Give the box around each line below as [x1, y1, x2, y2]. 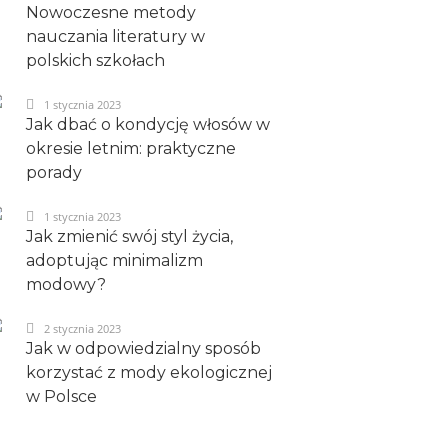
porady [26, 163, 82, 182]
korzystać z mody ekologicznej [26, 363, 272, 382]
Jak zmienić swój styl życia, [26, 227, 233, 246]
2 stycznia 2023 [41, 321, 121, 336]
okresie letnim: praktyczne [26, 139, 236, 158]
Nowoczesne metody [26, 3, 196, 22]
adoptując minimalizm [26, 251, 203, 270]
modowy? [26, 275, 106, 294]
